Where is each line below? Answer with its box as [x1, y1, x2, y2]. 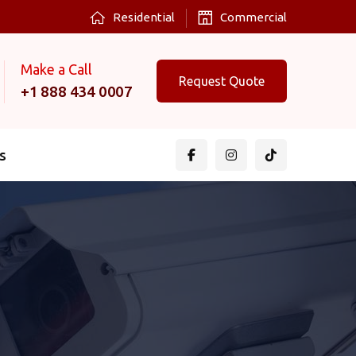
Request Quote [179, 74, 265, 88]
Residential [113, 10, 175, 24]
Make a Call [21, 61, 92, 77]
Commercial [220, 10, 287, 24]
